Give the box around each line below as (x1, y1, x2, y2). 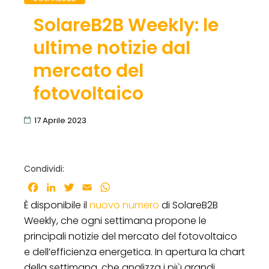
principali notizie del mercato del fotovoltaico (24, 229, 237, 243)
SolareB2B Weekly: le (32, 12, 219, 38)
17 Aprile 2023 (34, 114, 86, 126)
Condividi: (24, 162, 64, 175)
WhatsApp (112, 180, 162, 194)
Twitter (76, 180, 110, 194)
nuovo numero (89, 198, 159, 212)
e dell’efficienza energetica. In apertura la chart (24, 244, 245, 259)
